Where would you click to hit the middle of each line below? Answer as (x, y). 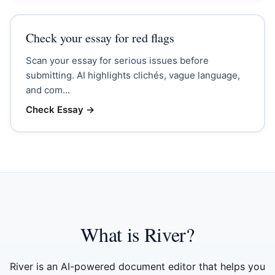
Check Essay (54, 109)
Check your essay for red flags (100, 37)
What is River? (137, 234)
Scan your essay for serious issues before (117, 60)
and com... (48, 90)
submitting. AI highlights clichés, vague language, (133, 75)
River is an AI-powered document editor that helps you (137, 266)
